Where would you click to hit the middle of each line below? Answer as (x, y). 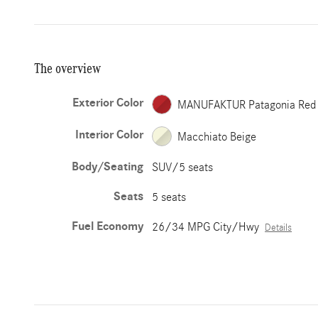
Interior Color (110, 135)
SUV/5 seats (183, 167)
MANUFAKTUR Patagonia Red (247, 104)
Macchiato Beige (217, 136)
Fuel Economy (108, 226)
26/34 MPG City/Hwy (206, 227)
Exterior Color (108, 103)
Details (279, 228)
